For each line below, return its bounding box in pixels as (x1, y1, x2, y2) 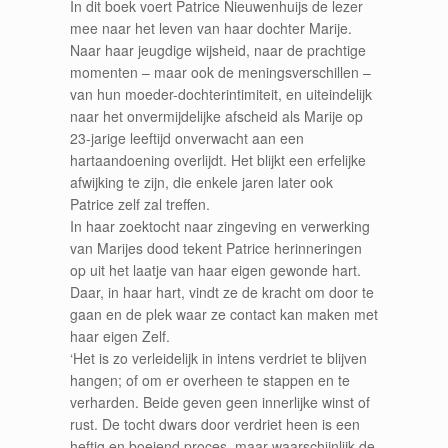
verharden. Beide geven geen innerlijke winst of (70, 392, 370, 413)
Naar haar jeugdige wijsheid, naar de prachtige (70, 40, 366, 61)
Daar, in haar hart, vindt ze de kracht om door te (70, 282, 374, 303)
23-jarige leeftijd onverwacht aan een (70, 128, 304, 149)
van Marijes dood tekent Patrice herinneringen (70, 238, 362, 259)
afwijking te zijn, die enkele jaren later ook (70, 172, 333, 193)
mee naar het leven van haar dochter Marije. (70, 18, 352, 39)
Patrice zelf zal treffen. (70, 194, 210, 215)
